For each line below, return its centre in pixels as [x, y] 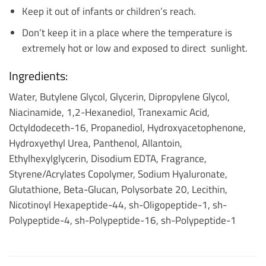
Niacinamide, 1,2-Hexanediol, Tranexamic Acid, [109, 112]
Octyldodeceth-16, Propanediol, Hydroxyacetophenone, [127, 128]
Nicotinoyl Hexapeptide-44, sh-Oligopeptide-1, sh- [118, 205]
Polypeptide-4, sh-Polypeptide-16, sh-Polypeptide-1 [123, 220]
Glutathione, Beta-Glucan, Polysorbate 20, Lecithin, [118, 189]
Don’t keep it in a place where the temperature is [127, 32]
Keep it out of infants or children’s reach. [109, 11]
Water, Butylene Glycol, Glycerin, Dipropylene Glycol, [119, 97]
